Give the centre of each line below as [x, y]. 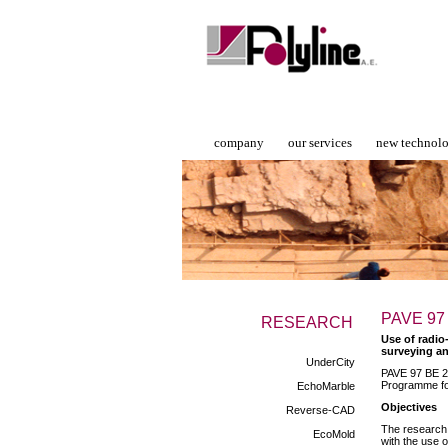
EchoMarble [326, 386]
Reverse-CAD [320, 410]
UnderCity [330, 362]
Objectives [409, 407]
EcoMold [334, 434]
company [239, 142]
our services [320, 142]
